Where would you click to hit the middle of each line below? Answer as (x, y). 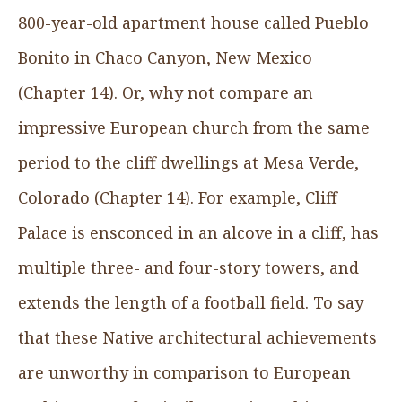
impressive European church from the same (194, 127)
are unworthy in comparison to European (184, 372)
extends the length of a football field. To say (191, 302)
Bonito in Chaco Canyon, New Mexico (165, 57)
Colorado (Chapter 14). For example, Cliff (178, 197)
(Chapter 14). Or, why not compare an (166, 92)
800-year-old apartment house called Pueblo (193, 22)
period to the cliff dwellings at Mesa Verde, (188, 162)
